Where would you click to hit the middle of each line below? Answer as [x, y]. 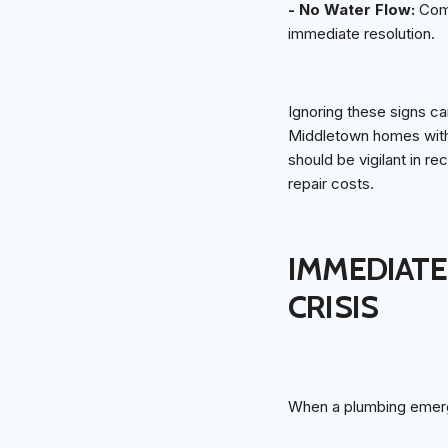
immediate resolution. [361, 33]
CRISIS [333, 306]
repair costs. [331, 183]
